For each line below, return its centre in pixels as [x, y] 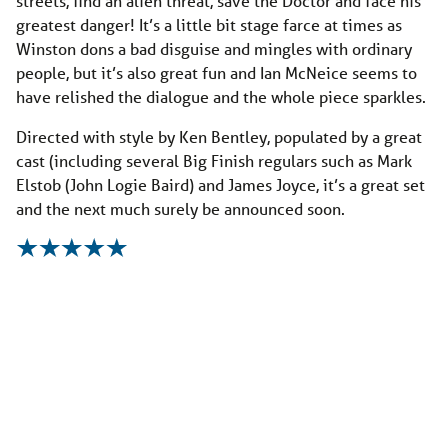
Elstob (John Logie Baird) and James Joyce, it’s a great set [220, 184]
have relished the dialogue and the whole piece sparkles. [221, 96]
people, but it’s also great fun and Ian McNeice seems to [216, 72]
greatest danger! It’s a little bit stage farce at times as [209, 24]
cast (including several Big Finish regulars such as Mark [214, 160]
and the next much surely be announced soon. [180, 208]
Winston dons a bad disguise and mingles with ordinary [214, 48]
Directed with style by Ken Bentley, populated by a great [219, 136]
